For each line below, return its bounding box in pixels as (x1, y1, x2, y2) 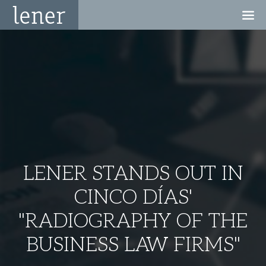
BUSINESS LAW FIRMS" (26, 233, 240, 257)
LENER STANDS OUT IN (23, 161, 243, 186)
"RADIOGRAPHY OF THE (18, 209, 248, 233)
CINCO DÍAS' (74, 185, 192, 210)
